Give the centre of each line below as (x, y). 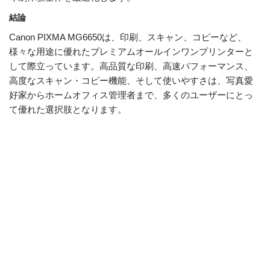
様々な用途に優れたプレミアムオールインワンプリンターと (131, 52)
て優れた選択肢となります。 (68, 110)
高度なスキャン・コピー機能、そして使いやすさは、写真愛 (131, 81)
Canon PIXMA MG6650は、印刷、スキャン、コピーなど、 (128, 37)
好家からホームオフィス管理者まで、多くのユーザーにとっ (131, 95)
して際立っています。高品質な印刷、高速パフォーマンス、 (131, 66)
